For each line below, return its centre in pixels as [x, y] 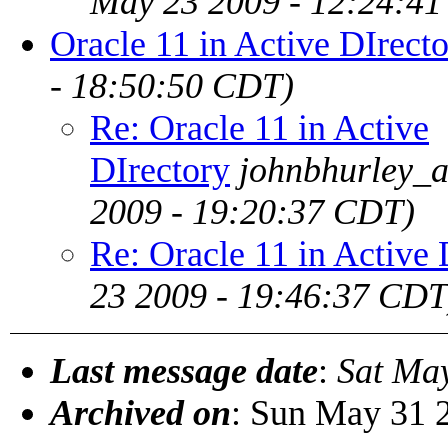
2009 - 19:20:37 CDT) [252, 211]
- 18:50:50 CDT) [172, 85]
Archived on [140, 412]
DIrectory [160, 169]
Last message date [184, 370]
